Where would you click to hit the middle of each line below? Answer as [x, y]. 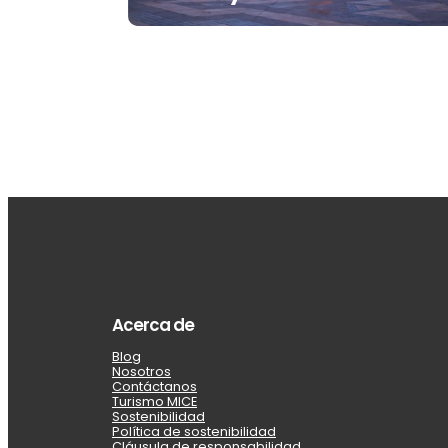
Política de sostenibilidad [194, 432]
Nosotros [141, 372]
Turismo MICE [154, 402]
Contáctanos [154, 387]
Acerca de [153, 325]
